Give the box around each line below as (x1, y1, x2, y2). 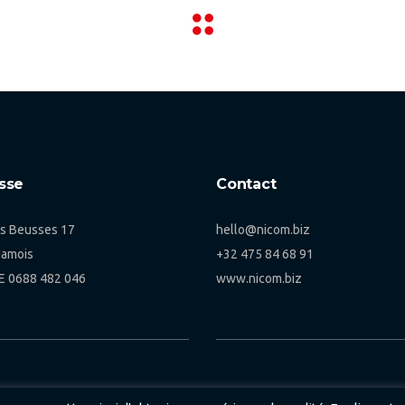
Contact (216, 175, 277, 193)
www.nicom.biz (216, 271, 302, 286)
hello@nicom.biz (216, 222, 310, 237)
